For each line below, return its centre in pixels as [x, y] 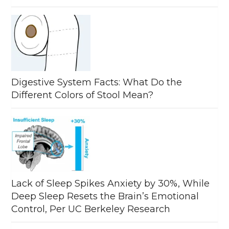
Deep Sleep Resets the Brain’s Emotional [105, 196]
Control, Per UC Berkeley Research [91, 209]
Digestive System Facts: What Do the [97, 82]
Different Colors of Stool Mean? [83, 95]
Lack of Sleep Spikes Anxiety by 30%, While [111, 183]
